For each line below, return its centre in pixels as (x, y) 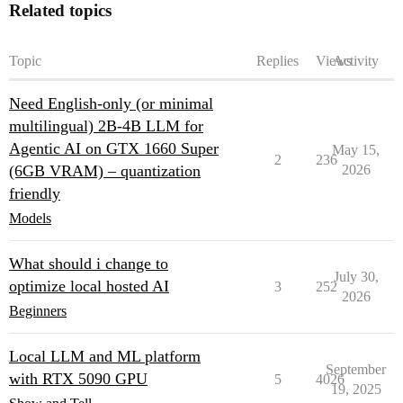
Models (30, 218)
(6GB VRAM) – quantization (105, 171)
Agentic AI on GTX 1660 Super (114, 148)
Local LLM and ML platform (105, 356)
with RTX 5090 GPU (78, 379)
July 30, (356, 277)
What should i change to (89, 264)
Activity (356, 61)
